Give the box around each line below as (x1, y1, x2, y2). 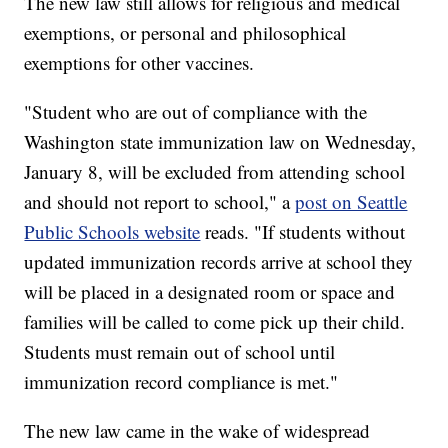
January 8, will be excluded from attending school (24, 159, 406, 185)
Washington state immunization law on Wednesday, (24, 129, 417, 155)
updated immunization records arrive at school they (24, 249, 414, 275)
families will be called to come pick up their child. (24, 309, 406, 335)
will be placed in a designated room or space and (24, 279, 396, 305)
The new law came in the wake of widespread (24, 418, 371, 444)
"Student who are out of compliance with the (24, 99, 368, 125)
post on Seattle (295, 189, 408, 215)
